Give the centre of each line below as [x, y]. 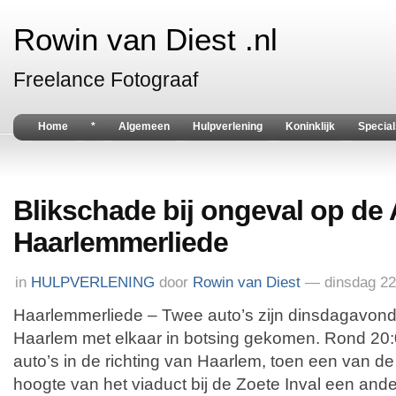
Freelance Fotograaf [106, 80]
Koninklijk [310, 126]
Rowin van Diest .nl [145, 40]
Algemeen [144, 126]
